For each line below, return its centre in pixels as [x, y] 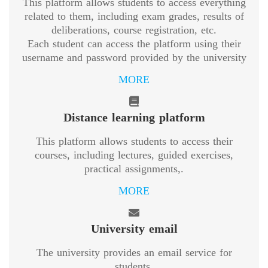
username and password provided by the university [134, 57]
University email [134, 228]
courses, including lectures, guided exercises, [134, 155]
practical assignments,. [134, 168]
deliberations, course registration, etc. [134, 30]
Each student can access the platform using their [134, 43]
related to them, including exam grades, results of [134, 16]
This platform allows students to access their [134, 141]
